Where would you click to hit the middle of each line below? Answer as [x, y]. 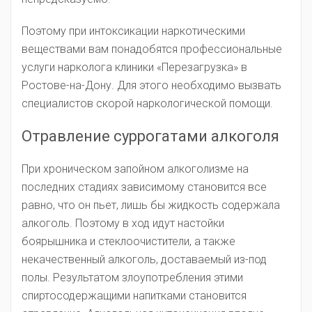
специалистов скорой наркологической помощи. [147, 103]
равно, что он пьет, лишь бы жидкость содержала [151, 205]
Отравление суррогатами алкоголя [150, 136]
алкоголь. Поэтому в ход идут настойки [123, 223]
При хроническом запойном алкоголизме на [135, 169]
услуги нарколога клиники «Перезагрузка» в [134, 67]
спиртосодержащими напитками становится [134, 296]
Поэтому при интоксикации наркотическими [133, 31]
